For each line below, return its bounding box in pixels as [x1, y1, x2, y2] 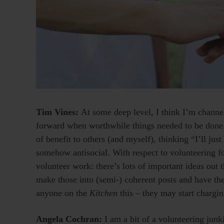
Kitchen [89, 187, 117, 198]
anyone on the [36, 187, 89, 198]
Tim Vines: [36, 106, 81, 117]
